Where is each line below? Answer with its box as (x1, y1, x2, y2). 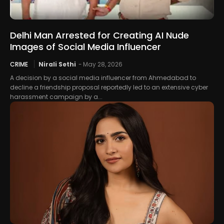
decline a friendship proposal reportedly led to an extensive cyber (10, 83, 208, 92)
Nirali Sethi (38, 60, 76, 69)
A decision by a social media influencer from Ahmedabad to (10, 73, 196, 82)
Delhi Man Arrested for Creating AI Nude (10, 29, 189, 42)
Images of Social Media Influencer (10, 40, 161, 53)
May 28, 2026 (83, 60, 122, 69)
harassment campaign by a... (10, 92, 102, 101)
